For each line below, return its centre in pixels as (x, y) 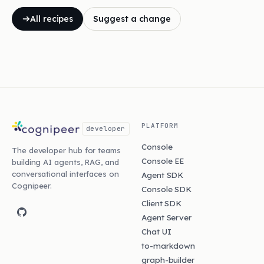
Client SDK (162, 203)
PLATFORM (160, 126)
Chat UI (156, 231)
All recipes (52, 19)
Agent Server (167, 217)
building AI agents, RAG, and (65, 162)
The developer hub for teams (66, 150)
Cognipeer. (32, 186)
